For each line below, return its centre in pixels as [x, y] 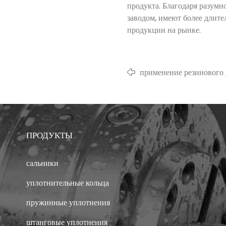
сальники [42, 163]
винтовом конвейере [175, 84]
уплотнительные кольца [68, 183]
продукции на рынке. [164, 30]
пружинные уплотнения [68, 203]
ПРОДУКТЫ [49, 135]
